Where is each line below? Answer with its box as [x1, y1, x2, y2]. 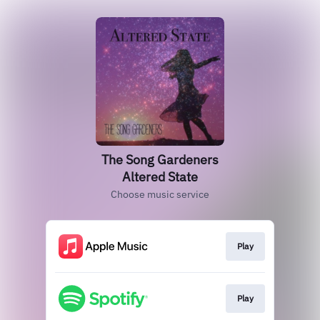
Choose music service [111, 188, 209, 201]
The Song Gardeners [101, 151, 219, 168]
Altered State [122, 169, 198, 185]
